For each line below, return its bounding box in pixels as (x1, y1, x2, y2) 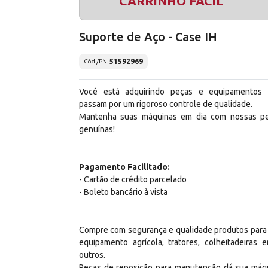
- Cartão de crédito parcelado (79, 174, 187, 184)
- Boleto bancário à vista (79, 187, 167, 197)
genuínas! (79, 124, 115, 134)
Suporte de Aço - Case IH (79, 29, 217, 44)
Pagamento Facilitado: (79, 162, 170, 172)
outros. (79, 249, 105, 260)
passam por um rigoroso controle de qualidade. (79, 99, 252, 109)
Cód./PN (84, 58, 107, 65)
